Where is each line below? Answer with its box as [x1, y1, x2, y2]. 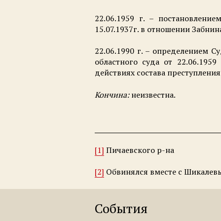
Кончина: [95, 89, 131, 100]
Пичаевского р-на [104, 144, 174, 155]
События [95, 200, 147, 217]
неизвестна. [131, 89, 176, 100]
